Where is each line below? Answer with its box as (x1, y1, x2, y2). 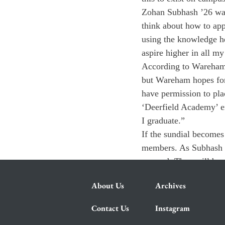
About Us (91, 180, 124, 191)
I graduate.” (142, 116, 185, 126)
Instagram (155, 203, 190, 213)
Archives (155, 180, 186, 191)
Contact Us (91, 203, 129, 213)
